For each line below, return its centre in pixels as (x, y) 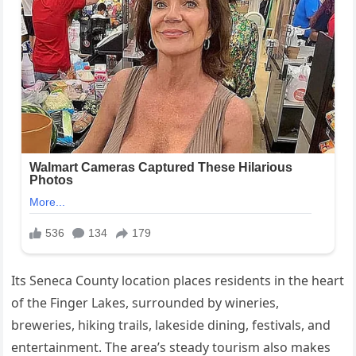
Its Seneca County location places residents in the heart (178, 280)
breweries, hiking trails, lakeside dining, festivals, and (171, 325)
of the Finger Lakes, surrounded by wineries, (145, 302)
